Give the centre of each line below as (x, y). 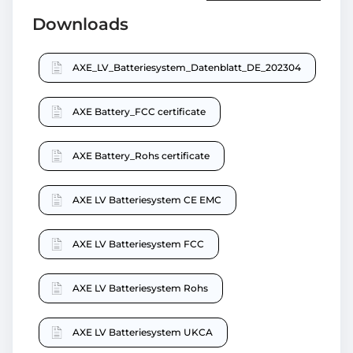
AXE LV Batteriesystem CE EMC (147, 200)
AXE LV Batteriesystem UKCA (143, 333)
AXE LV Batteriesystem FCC (138, 244)
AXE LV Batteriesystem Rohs (140, 288)
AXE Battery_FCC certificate (139, 112)
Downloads (80, 24)
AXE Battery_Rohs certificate (141, 156)
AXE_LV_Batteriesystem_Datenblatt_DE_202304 (187, 68)
